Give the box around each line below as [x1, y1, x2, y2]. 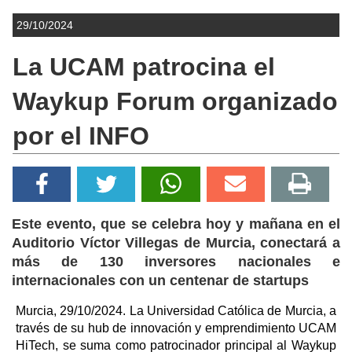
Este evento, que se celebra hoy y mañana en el [12, 215, 340, 232]
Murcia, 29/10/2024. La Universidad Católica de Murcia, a [16, 303, 336, 317]
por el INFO [13, 122, 149, 150]
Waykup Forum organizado [13, 87, 338, 115]
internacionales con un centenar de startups [12, 272, 309, 288]
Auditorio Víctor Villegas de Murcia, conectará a [12, 234, 340, 251]
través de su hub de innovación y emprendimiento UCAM [16, 321, 336, 335]
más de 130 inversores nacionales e [12, 253, 340, 269]
